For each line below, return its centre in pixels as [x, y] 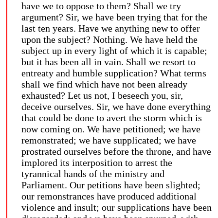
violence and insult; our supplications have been [117, 207]
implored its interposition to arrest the [97, 162]
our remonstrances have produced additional [109, 196]
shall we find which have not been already [104, 84]
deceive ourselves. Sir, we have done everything [116, 106]
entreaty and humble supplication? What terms [114, 73]
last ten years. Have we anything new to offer [111, 28]
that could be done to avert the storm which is [112, 118]
